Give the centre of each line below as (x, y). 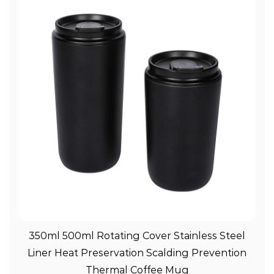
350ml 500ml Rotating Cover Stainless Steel (137, 236)
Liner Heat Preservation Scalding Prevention (137, 253)
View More (137, 233)
